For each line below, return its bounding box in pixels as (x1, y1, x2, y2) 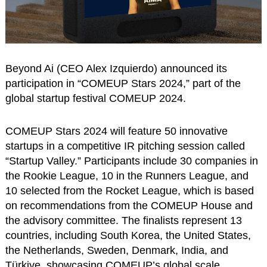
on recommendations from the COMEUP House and (5, 200, 253, 212)
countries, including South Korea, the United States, (5, 229, 251, 242)
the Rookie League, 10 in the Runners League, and (5, 170, 249, 182)
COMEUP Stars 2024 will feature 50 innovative (5, 125, 228, 138)
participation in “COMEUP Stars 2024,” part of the (5, 77, 241, 90)
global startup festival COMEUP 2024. (5, 92, 186, 105)
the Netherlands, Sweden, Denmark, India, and (5, 244, 228, 257)
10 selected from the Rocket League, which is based (5, 185, 254, 197)
